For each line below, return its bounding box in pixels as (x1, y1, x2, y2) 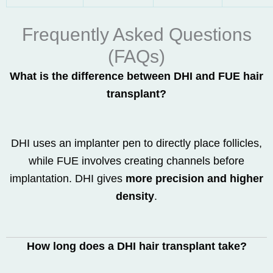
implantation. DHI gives (10, 172, 126, 185)
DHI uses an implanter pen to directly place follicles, (11, 137, 262, 149)
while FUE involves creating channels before (29, 155, 244, 167)
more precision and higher (126, 172, 263, 185)
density (116, 190, 154, 202)
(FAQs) (108, 46, 165, 66)
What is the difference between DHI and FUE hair (10, 70, 263, 82)
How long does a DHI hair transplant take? (26, 240, 247, 252)
